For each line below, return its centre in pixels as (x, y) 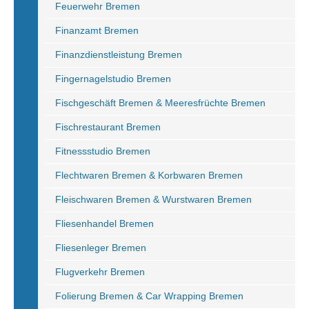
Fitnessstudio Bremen (103, 151)
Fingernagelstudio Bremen (113, 79)
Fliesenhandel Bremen (104, 223)
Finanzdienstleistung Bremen (119, 54)
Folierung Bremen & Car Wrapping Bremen (149, 296)
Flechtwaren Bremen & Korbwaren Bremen (149, 175)
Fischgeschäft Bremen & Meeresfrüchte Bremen (160, 103)
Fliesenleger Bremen (101, 248)
